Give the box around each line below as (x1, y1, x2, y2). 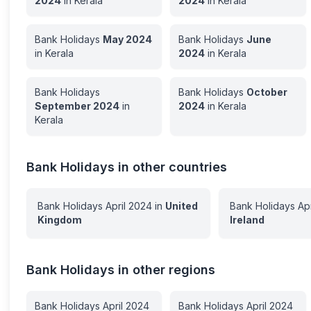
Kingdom (37, 214, 83, 226)
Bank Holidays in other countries (26, 160, 228, 174)
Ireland (229, 214, 264, 226)
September (35, 100, 92, 112)
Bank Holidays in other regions (26, 262, 216, 277)
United (165, 200, 199, 212)
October (246, 86, 288, 98)
